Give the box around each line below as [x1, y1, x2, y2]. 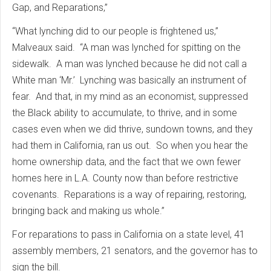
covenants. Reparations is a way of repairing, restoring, [12, 189, 246, 200]
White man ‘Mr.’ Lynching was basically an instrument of [12, 74, 246, 86]
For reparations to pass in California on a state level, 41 [12, 229, 245, 240]
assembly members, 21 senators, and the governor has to [12, 245, 258, 256]
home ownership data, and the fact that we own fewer [12, 156, 241, 168]
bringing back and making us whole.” [12, 205, 165, 217]
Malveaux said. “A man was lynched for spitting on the [12, 42, 241, 53]
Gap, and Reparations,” [12, 2, 108, 13]
